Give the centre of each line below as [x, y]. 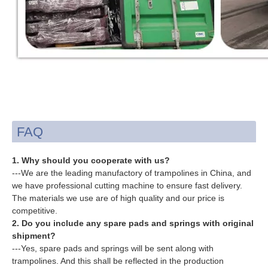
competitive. [36, 210]
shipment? [34, 235]
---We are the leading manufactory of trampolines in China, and [132, 173]
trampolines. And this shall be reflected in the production [118, 261]
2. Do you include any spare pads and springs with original [133, 223]
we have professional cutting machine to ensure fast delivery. [127, 185]
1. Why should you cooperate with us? [91, 160]
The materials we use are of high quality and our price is [118, 198]
